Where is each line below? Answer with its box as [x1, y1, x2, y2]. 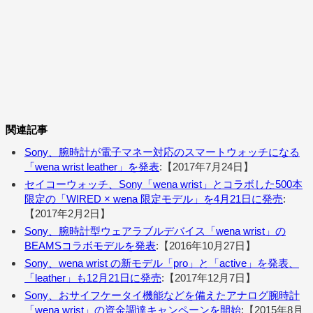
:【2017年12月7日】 [161, 271, 256, 284]
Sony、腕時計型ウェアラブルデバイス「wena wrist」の [24, 224, 286, 237]
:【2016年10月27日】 [156, 239, 256, 252]
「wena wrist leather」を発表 [24, 160, 159, 173]
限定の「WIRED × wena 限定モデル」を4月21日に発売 [24, 192, 283, 205]
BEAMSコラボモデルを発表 [24, 239, 156, 252]
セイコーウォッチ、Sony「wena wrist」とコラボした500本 [24, 177, 303, 190]
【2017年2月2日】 [24, 207, 110, 219]
